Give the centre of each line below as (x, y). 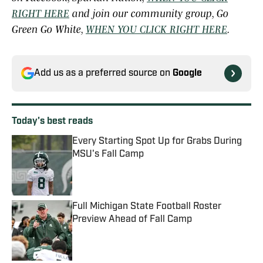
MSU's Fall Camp (108, 155)
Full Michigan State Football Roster (147, 207)
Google (187, 74)
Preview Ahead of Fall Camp (132, 220)
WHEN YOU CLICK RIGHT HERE (156, 30)
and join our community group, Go (149, 14)
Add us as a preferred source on (103, 74)
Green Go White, (49, 30)
